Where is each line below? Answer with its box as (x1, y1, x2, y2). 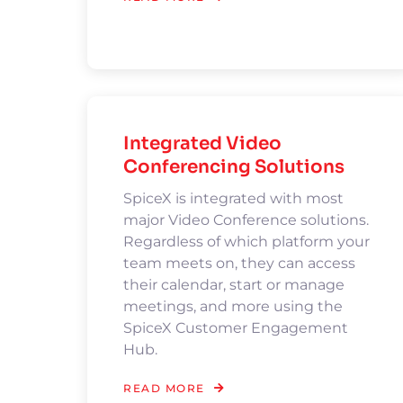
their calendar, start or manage (123, 276, 345, 293)
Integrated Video (123, 132, 282, 155)
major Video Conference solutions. (123, 211, 369, 228)
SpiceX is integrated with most (123, 190, 344, 207)
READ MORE (123, 381, 205, 395)
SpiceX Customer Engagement (123, 319, 348, 336)
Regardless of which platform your (123, 233, 370, 250)
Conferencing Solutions (123, 156, 345, 178)
